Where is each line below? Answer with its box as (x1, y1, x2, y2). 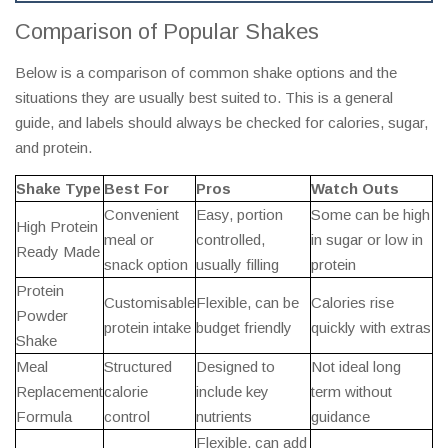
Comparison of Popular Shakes (15, 18, 319, 44)
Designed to (196, 357, 275, 375)
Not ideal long (311, 357, 401, 375)
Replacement (16, 382, 103, 400)
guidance (311, 407, 370, 425)
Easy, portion (196, 205, 283, 223)
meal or (104, 230, 154, 248)
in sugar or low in (311, 230, 423, 248)
